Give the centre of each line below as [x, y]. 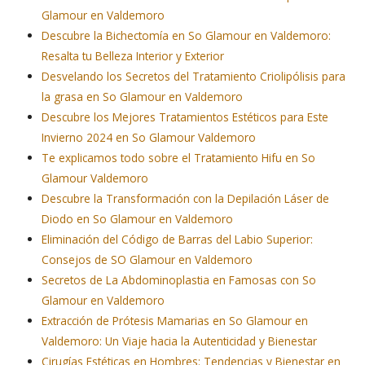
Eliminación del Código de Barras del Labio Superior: [178, 240]
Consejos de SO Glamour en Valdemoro [147, 260]
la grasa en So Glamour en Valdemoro [143, 97]
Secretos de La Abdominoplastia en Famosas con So [179, 280]
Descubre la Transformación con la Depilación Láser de [186, 199]
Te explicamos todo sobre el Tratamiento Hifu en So [179, 158]
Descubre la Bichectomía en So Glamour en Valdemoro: [187, 36]
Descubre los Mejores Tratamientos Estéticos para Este [185, 117]
